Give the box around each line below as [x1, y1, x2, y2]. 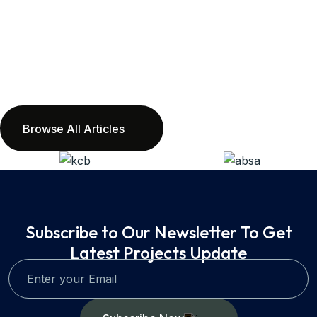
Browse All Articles [23, 121, 125, 136]
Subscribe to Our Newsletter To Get [25, 221, 292, 243]
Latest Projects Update [70, 242, 247, 264]
